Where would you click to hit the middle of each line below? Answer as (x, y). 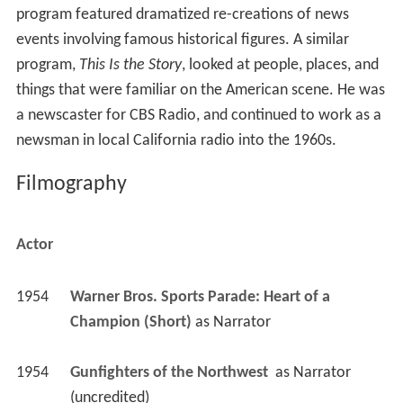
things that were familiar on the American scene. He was (200, 95)
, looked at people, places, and (280, 70)
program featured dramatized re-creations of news (182, 20)
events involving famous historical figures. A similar (182, 45)
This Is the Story (130, 70)
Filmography (71, 189)
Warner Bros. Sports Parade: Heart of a (200, 303)
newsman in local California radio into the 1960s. (176, 146)
